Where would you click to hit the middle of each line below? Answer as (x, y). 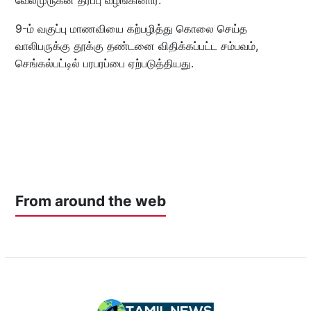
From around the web (90, 201)
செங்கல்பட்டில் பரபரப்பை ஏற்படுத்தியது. (104, 63)
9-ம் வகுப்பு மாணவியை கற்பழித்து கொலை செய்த (131, 28)
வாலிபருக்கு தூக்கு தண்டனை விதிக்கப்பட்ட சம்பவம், (136, 45)
